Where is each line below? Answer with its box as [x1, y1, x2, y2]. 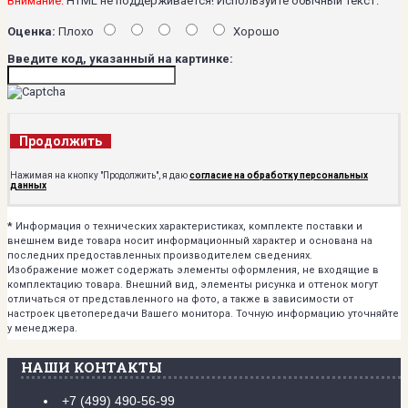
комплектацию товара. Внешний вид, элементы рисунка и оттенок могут [7, 278, 378, 291]
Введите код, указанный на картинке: [7, 51, 233, 66]
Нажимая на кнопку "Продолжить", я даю [10, 169, 189, 180]
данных [10, 179, 46, 190]
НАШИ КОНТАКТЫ [21, 357, 162, 376]
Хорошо [233, 24, 280, 38]
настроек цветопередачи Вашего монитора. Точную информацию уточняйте [7, 307, 399, 320]
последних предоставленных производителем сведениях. [7, 249, 312, 261]
